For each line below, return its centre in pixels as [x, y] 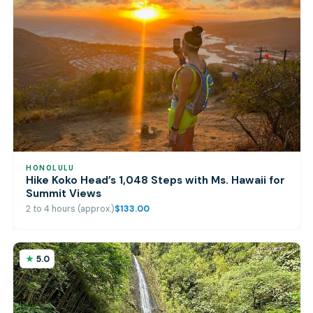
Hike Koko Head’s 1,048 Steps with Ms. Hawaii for [156, 180]
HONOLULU [50, 168]
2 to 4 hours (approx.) [71, 209]
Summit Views [64, 193]
